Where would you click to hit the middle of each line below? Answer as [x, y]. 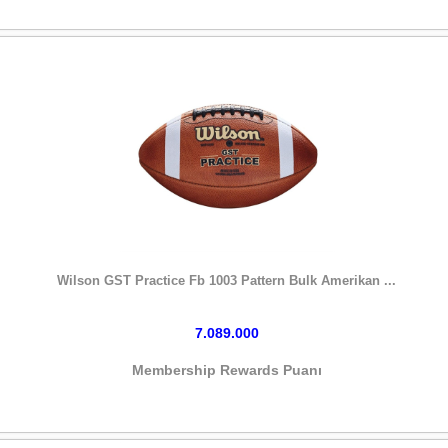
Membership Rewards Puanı [227, 369]
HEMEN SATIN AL [227, 262]
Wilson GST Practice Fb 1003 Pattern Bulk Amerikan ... [227, 280]
